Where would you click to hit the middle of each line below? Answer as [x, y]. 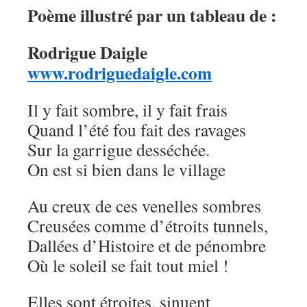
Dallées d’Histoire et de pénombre [147, 245]
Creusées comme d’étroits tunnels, [148, 225]
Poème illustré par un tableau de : [152, 15]
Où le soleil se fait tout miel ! [128, 265]
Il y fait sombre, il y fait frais [127, 110]
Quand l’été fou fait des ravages [137, 130]
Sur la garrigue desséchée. [119, 149]
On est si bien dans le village [126, 169]
